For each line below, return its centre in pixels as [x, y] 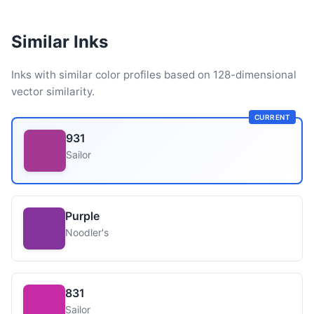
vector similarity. [53, 91]
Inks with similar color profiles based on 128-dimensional [154, 75]
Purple [82, 216]
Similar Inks [60, 42]
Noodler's [87, 232]
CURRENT [272, 117]
